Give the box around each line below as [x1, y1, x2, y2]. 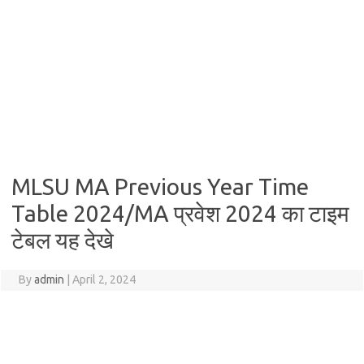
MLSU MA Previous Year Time [11, 174, 309, 199]
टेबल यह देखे [11, 227, 114, 253]
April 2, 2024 [71, 273, 136, 286]
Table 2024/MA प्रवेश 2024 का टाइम [11, 201, 349, 226]
